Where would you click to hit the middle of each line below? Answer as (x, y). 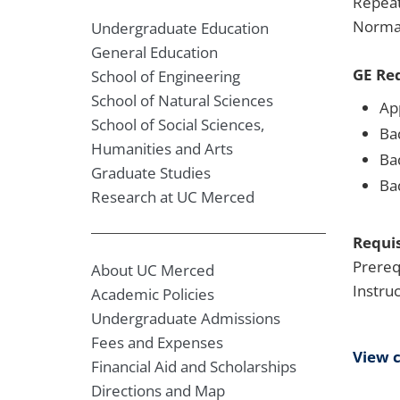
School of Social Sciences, (178, 125)
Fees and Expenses (157, 342)
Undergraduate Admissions (186, 318)
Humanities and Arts (162, 149)
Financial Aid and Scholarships (194, 367)
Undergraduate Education (180, 28)
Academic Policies (153, 294)
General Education (154, 52)
